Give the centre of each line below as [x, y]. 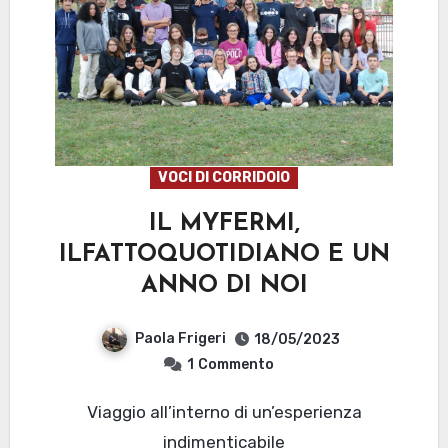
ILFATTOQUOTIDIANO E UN [224, 255]
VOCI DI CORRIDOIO [224, 178]
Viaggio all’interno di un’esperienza [92, 411]
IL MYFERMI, [224, 224]
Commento [235, 364]
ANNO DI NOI [224, 286]
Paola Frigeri [180, 339]
